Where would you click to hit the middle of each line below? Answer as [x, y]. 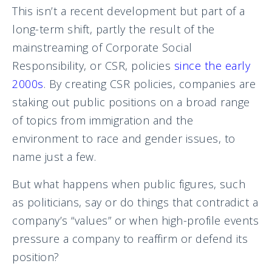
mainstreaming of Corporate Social [102, 47]
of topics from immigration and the [103, 120]
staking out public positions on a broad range [131, 102]
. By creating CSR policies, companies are [149, 83]
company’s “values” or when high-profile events [135, 220]
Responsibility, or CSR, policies [93, 65]
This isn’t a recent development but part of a [129, 11]
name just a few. [54, 156]
